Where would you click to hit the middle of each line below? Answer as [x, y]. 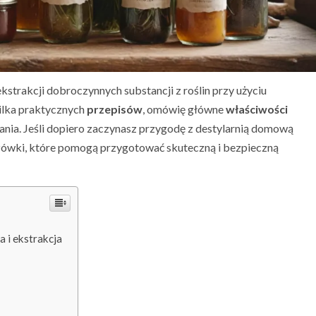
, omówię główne [184, 109]
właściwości [257, 109]
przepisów [115, 109]
